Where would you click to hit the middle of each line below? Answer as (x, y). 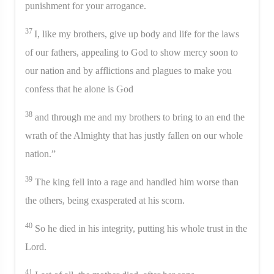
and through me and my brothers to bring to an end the (139, 117)
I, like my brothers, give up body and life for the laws (137, 34)
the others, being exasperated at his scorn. (105, 200)
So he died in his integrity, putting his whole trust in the (140, 228)
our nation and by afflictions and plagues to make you (128, 70)
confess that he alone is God (79, 89)
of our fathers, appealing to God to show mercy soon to (131, 52)
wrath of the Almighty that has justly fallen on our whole (134, 135)
